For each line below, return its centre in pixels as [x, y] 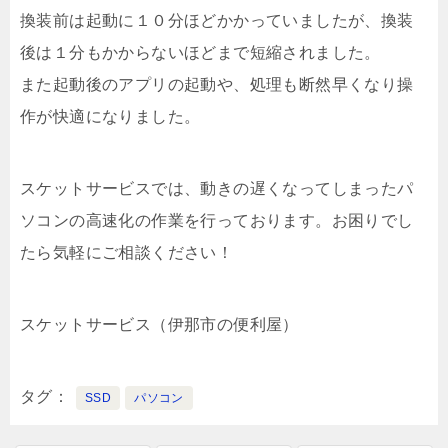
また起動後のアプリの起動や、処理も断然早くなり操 [217, 84]
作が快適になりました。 [110, 116]
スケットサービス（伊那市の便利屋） [159, 324]
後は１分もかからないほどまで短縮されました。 [200, 52]
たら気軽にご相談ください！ [127, 252]
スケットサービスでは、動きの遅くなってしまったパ [217, 188]
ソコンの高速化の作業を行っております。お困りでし [217, 220]
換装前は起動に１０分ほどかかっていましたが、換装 [217, 20]
